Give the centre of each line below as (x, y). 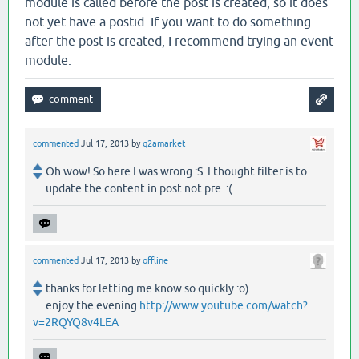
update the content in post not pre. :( (139, 189)
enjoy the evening (93, 306)
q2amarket (164, 143)
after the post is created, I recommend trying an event (179, 41)
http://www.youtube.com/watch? (224, 306)
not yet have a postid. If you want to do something (168, 22)
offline (155, 261)
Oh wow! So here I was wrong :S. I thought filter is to (176, 172)
